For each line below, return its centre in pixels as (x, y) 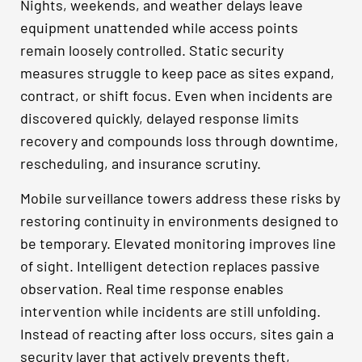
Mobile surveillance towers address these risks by (180, 198)
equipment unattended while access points (159, 28)
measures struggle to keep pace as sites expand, (177, 73)
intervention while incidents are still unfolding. (170, 311)
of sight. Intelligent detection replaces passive (170, 265)
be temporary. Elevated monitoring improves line (178, 243)
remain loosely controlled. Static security (152, 51)
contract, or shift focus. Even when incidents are (177, 96)
